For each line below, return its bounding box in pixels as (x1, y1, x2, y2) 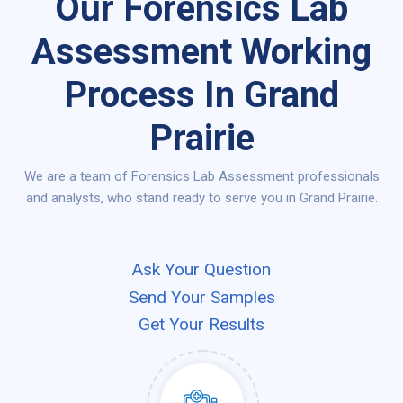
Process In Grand (64, 73, 339, 116)
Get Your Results (139, 313, 264, 335)
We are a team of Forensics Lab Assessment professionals (23, 168, 380, 184)
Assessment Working (31, 30, 372, 73)
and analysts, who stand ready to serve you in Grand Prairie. (25, 190, 378, 206)
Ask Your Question (132, 259, 271, 281)
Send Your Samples (128, 286, 275, 308)
